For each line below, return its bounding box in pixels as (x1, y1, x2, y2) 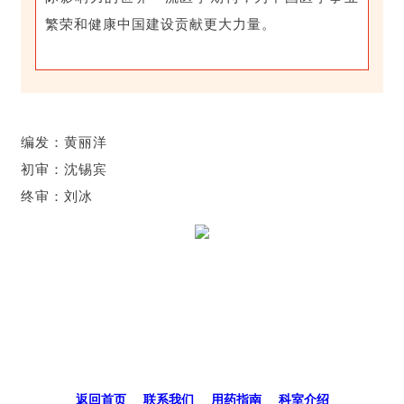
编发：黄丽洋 (21, 135, 107, 151)
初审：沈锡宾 (21, 162, 107, 178)
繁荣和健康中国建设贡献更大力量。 (45, 17, 277, 32)
